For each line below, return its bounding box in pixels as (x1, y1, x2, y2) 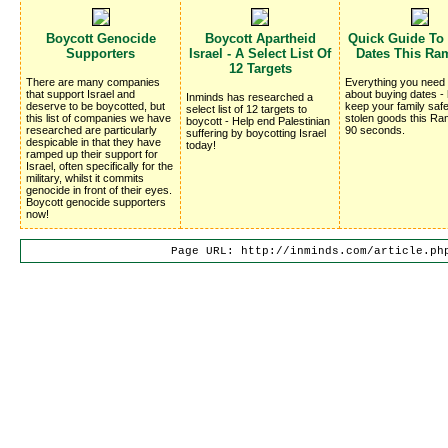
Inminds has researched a (186, 90, 313, 103)
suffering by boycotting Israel (186, 126, 326, 139)
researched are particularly (26, 123, 157, 136)
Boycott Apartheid (204, 30, 316, 46)
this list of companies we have (26, 111, 171, 124)
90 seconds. (345, 123, 405, 136)
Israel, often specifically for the (26, 159, 173, 172)
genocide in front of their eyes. (26, 183, 172, 196)
